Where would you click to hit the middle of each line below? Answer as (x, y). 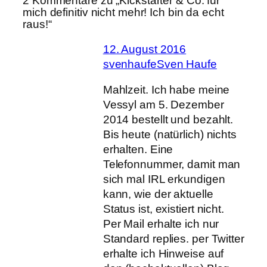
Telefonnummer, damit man (172, 164)
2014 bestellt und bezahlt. (168, 120)
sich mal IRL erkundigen (164, 179)
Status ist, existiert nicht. (163, 209)
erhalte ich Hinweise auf (163, 254)
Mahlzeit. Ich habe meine (166, 90)
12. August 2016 (145, 49)
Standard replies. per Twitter (173, 239)
